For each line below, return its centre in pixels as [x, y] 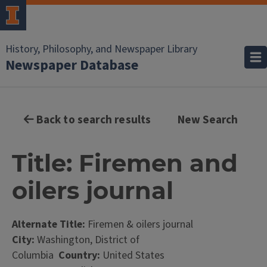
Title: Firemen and [125, 163]
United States [132, 255]
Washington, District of [87, 240]
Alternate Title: [49, 224]
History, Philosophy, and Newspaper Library [101, 49]
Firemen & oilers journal [139, 224]
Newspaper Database [72, 65]
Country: [79, 255]
